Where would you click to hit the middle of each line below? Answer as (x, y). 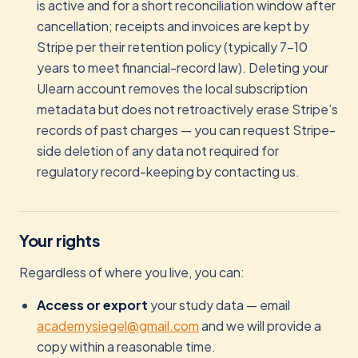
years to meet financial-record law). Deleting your (183, 68)
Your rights (60, 240)
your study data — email (219, 305)
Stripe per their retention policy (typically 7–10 (172, 47)
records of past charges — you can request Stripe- (186, 130)
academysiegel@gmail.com (118, 326)
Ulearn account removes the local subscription (172, 88)
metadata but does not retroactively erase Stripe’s (187, 109)
